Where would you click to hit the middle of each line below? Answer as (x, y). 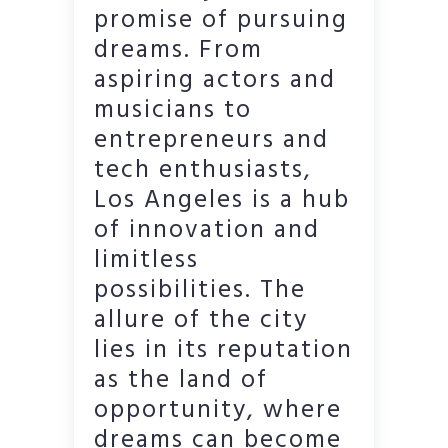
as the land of (181, 381)
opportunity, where (218, 411)
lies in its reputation (223, 351)
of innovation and (207, 231)
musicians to (173, 111)
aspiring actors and (215, 81)
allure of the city (201, 321)
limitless (146, 261)
